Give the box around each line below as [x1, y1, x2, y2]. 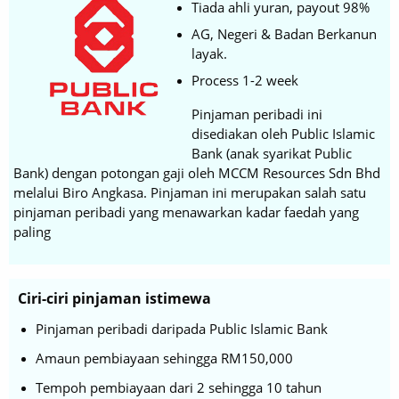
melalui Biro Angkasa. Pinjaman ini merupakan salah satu [13, 183, 366, 201]
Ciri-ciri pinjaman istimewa [18, 288, 211, 308]
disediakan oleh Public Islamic [191, 124, 375, 142]
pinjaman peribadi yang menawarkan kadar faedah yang [13, 202, 359, 221]
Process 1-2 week [191, 70, 298, 89]
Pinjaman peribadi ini [191, 104, 322, 123]
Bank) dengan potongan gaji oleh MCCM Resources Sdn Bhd [13, 163, 380, 182]
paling [13, 222, 51, 240]
